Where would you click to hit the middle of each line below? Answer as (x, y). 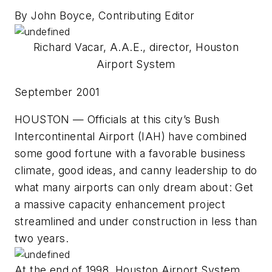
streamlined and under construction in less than (136, 222)
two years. (42, 239)
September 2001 (57, 92)
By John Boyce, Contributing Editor (105, 15)
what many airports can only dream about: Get (134, 188)
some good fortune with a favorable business (130, 154)
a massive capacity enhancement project (120, 205)
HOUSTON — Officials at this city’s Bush (117, 120)
